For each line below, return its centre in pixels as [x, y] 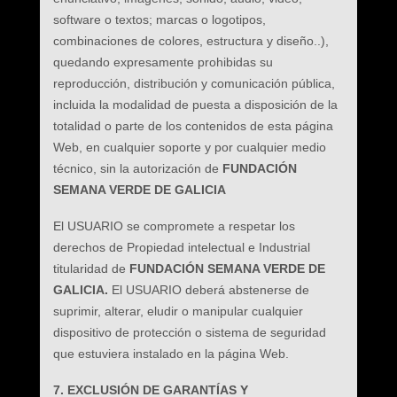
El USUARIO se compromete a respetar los [174, 226]
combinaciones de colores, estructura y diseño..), [191, 41]
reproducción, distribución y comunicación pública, [194, 83]
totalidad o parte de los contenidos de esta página [193, 126]
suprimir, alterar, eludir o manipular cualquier [178, 311]
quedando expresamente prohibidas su [163, 62]
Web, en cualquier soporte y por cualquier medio [189, 147]
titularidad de [91, 269]
